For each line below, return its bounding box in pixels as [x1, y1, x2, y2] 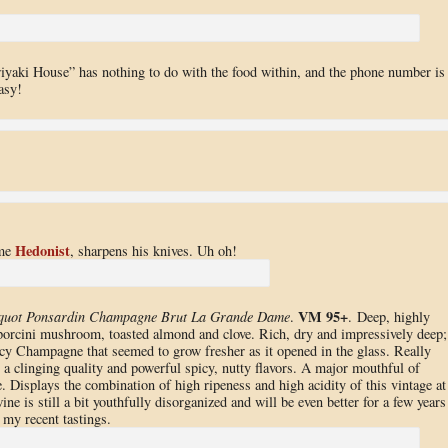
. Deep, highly [347, 307, 430, 327]
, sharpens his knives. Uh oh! [69, 240, 237, 260]
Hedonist [14, 239, 70, 261]
